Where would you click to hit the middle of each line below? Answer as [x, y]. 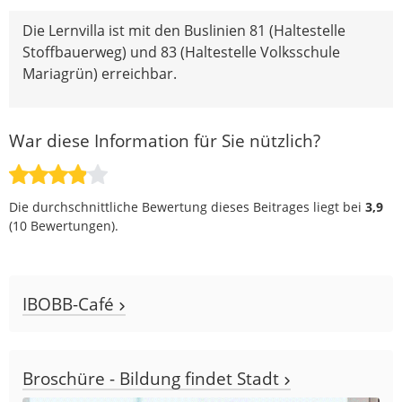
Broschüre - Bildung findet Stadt [153, 378]
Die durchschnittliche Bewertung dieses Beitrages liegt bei [187, 206]
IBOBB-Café [70, 303]
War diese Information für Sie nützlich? [165, 140]
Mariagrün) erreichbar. [100, 73]
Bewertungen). [73, 225]
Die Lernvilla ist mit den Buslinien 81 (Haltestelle [184, 30]
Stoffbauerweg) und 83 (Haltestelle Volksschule [181, 52]
